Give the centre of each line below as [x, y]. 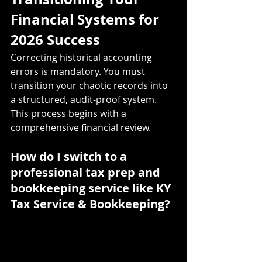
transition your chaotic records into [90, 85]
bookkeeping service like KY [92, 188]
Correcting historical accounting [82, 57]
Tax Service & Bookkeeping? [90, 204]
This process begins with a [70, 113]
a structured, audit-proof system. [85, 99]
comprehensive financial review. [81, 127]
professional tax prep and [87, 172]
